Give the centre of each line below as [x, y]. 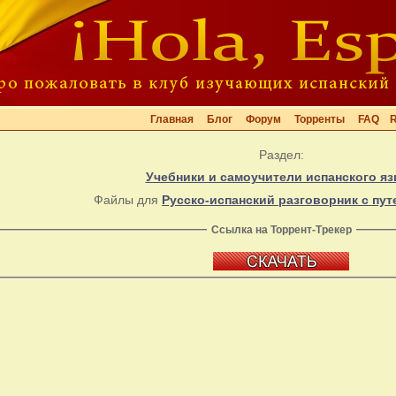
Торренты [320, 119]
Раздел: [281, 155]
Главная [172, 119]
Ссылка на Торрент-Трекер [281, 229]
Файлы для [128, 199]
